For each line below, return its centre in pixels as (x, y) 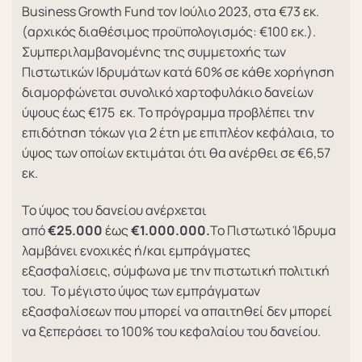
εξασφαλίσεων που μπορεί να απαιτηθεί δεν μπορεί (177, 311)
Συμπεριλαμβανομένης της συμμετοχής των (154, 51)
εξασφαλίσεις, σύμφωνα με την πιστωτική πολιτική (176, 270)
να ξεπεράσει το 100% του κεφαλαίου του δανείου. (171, 331)
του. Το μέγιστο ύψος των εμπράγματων (141, 290)
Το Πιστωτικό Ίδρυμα (273, 230)
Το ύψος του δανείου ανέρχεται (114, 210)
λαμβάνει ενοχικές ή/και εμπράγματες (136, 250)
